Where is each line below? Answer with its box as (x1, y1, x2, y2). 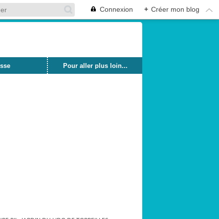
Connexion (100, 5, 133, 13)
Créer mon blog (151, 5, 199, 13)
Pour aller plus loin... (63, 62, 128, 69)
